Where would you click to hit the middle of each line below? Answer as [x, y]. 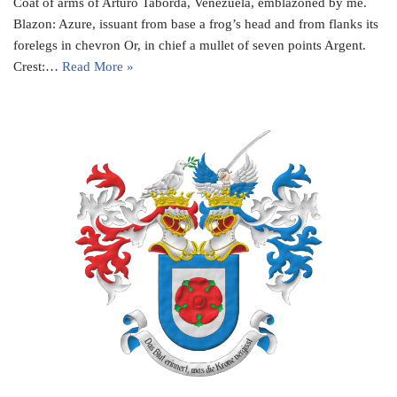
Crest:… [38, 66]
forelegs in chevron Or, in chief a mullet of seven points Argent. [190, 45]
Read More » [98, 66]
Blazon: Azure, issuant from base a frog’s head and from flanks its [196, 23]
